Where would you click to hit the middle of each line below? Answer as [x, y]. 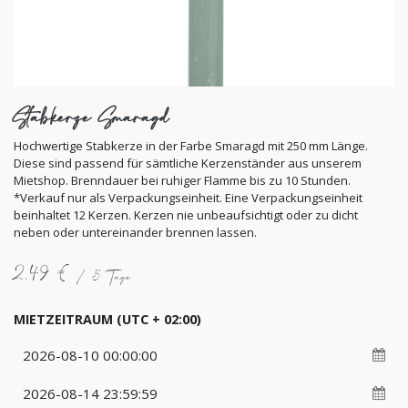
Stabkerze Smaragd [91, 117]
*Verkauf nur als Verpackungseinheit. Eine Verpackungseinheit [188, 197]
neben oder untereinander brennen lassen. [135, 232]
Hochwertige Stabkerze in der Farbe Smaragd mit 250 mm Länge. [191, 145]
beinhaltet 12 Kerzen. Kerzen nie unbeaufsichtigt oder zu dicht [186, 214]
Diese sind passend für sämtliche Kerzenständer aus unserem [188, 163]
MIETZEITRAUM [63, 319]
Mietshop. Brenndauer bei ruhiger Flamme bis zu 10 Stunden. [182, 180]
